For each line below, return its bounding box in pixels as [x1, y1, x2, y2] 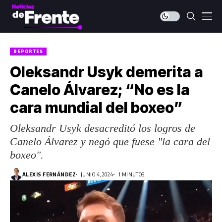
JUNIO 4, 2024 [81, 171, 113, 177]
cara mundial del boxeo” [10, 99, 183, 116]
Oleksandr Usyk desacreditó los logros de [10, 122, 195, 134]
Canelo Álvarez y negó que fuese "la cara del [10, 135, 210, 148]
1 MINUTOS [118, 171, 145, 177]
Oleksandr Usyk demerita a [10, 63, 203, 81]
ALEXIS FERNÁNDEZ [22, 171, 76, 177]
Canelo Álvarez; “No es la [10, 81, 190, 99]
